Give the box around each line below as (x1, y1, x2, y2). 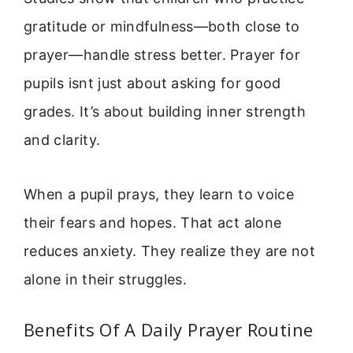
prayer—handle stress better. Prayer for (24, 46, 301, 64)
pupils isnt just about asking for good (24, 75, 281, 92)
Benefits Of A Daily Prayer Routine (24, 317, 314, 341)
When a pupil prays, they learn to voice (24, 185, 295, 203)
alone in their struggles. (24, 270, 187, 288)
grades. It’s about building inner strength (24, 103, 307, 121)
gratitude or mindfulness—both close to (24, 18, 300, 35)
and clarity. (24, 132, 101, 149)
